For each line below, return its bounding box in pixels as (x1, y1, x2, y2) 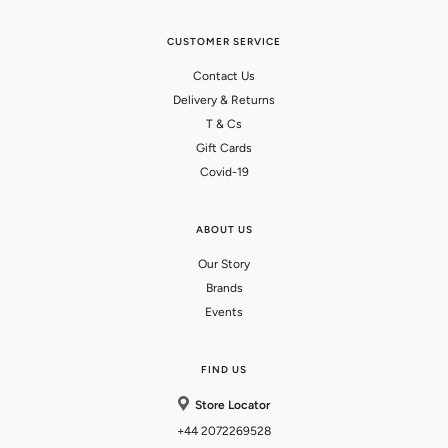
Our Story (198, 257, 250, 272)
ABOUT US (195, 223, 253, 237)
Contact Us (193, 69, 255, 84)
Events (205, 305, 243, 320)
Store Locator (194, 398, 270, 413)
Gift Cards (196, 141, 252, 156)
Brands (205, 281, 243, 296)
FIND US (201, 363, 247, 377)
